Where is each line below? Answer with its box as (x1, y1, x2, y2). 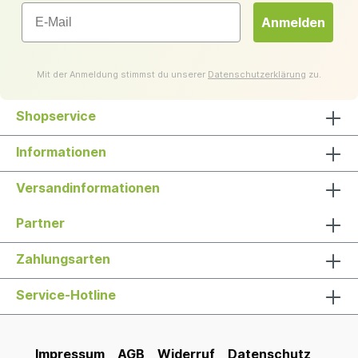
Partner (16, 215, 65, 231)
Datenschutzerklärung (208, 69, 306, 80)
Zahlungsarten (16, 251, 110, 267)
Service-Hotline (16, 287, 116, 303)
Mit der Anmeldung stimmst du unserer (37, 69, 208, 80)
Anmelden (261, 14, 325, 30)
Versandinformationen (16, 180, 160, 196)
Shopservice (16, 108, 96, 124)
